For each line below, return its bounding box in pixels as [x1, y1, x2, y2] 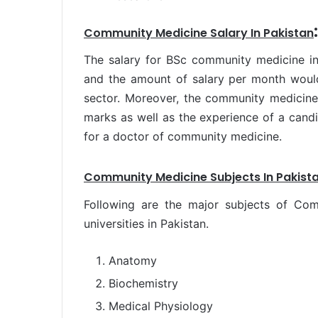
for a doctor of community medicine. [84, 129, 282, 143]
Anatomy [109, 253, 157, 268]
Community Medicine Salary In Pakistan [84, 24, 314, 41]
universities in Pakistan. [84, 216, 209, 231]
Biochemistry [109, 275, 178, 290]
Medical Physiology [109, 298, 213, 313]
